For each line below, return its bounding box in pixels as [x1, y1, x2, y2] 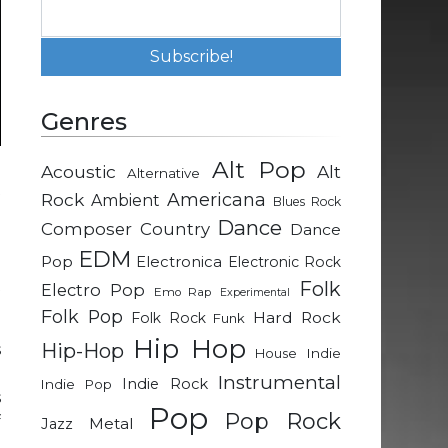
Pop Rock [223, 408, 341, 436]
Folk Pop [41, 306, 123, 328]
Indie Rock [122, 375, 208, 394]
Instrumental [218, 371, 341, 395]
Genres [41, 107, 127, 137]
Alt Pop [211, 156, 306, 185]
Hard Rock [253, 308, 342, 328]
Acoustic [41, 161, 116, 183]
